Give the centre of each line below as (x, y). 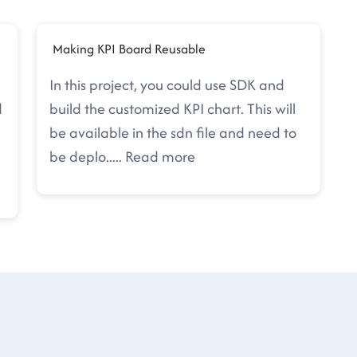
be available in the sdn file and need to (173, 133)
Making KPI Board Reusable (127, 49)
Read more (160, 157)
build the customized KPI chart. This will (173, 109)
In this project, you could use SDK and (167, 85)
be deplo (78, 157)
